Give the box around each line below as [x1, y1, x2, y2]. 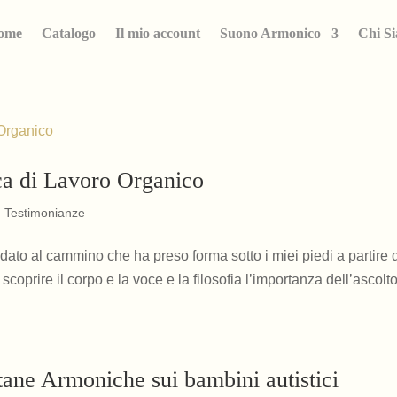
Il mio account [114, 26, 200, 41]
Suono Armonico [219, 26, 321, 41]
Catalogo [41, 26, 96, 41]
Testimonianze [4, 206, 86, 220]
